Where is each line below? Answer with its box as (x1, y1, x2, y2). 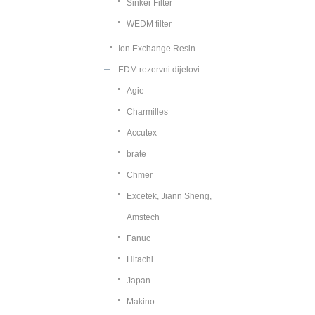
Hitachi (127, 255, 153, 264)
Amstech (127, 212, 160, 222)
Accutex (127, 128, 157, 138)
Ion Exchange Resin (118, 44, 195, 53)
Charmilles (127, 107, 168, 117)
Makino (127, 297, 155, 307)
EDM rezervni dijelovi (118, 65, 200, 75)
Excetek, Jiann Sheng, (127, 191, 212, 201)
